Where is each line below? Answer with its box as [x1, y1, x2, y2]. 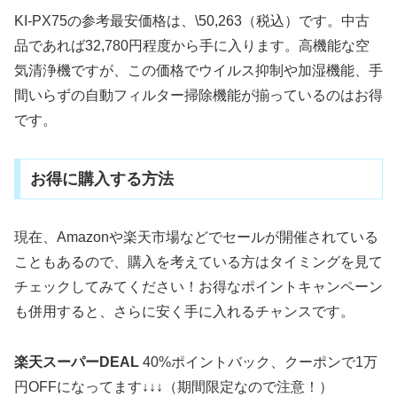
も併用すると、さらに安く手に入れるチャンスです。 [14, 303, 354, 319]
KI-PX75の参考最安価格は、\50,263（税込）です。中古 [14, 13, 370, 29]
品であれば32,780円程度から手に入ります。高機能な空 [14, 38, 370, 54]
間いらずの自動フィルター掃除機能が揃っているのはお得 [14, 88, 383, 104]
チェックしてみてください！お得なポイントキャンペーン [14, 278, 383, 294]
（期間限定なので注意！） [163, 378, 333, 394]
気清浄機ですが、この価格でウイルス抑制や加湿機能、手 [14, 63, 383, 79]
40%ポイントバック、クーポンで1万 [139, 354, 378, 370]
